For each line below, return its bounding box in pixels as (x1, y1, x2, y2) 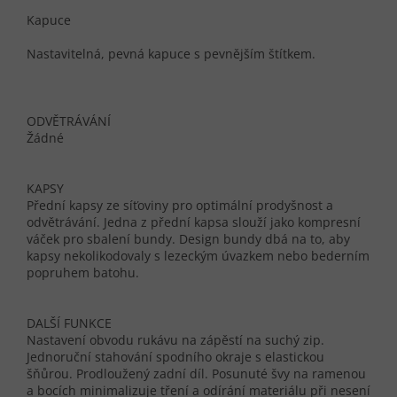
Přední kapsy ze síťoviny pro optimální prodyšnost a (27, 197, 333, 214)
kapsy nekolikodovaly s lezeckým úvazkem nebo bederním (27, 247, 370, 265)
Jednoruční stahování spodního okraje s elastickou (27, 348, 324, 366)
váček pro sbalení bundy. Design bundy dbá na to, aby (27, 230, 350, 248)
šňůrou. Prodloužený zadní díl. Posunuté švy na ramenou (27, 365, 366, 383)
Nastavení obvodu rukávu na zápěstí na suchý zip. (27, 331, 324, 349)
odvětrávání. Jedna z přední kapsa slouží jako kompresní (27, 214, 361, 231)
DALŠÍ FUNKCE (27, 315, 112, 332)
